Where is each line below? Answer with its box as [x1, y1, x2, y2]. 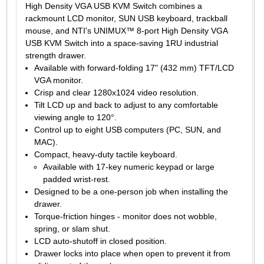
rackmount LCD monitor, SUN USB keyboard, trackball [25, 13, 227, 23]
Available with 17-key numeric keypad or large [42, 161, 214, 171]
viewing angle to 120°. [34, 112, 117, 122]
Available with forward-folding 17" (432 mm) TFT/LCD [34, 62, 234, 72]
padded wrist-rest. [42, 174, 110, 184]
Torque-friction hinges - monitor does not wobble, [34, 211, 217, 221]
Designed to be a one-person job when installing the [34, 186, 228, 196]
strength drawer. [25, 50, 86, 60]
